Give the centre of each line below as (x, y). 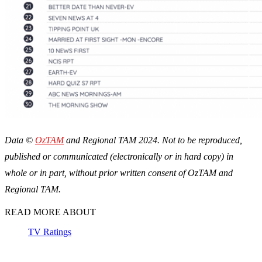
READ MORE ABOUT (50, 212)
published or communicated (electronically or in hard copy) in (119, 157)
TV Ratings (50, 232)
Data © (20, 140)
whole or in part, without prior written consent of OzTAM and (119, 173)
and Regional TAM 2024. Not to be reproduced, (153, 140)
